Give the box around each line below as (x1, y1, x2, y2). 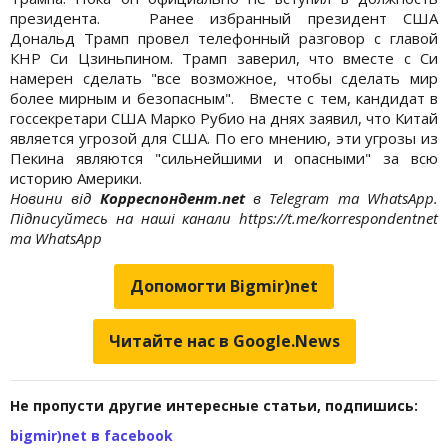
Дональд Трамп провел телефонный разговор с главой (10, 27, 438, 48)
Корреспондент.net (91, 187, 254, 208)
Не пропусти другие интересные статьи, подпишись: (10, 395, 418, 415)
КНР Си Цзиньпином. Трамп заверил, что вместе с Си (10, 47, 438, 68)
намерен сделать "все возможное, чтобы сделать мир (10, 67, 438, 88)
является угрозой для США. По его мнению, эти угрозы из (10, 127, 438, 148)
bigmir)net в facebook (10, 425, 173, 445)
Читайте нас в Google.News (108, 329, 340, 352)
